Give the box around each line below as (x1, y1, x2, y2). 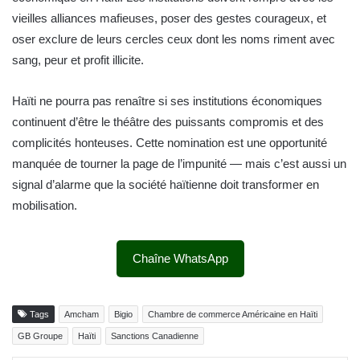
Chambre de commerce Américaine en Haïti (148, 309, 317, 320)
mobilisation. (12, 198, 77, 213)
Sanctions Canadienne (111, 331, 198, 342)
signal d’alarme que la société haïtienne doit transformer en (12, 178, 319, 192)
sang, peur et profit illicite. (12, 53, 144, 67)
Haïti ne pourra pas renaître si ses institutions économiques (12, 94, 322, 108)
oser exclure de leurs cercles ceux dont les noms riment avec (12, 32, 335, 47)
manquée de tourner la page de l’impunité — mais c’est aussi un (12, 157, 346, 171)
